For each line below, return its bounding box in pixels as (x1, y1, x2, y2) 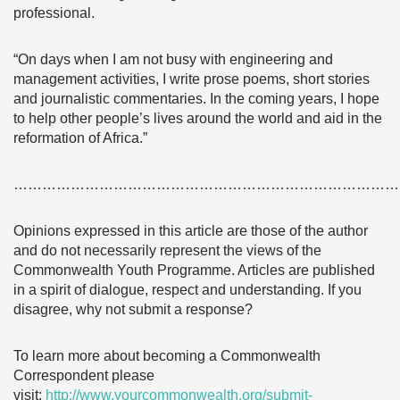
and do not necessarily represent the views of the (13, 243, 321, 258)
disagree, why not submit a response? (13, 302, 253, 317)
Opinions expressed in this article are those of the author (13, 223, 368, 238)
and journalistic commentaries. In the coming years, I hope (13, 91, 379, 106)
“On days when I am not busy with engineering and (13, 52, 333, 67)
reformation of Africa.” (13, 130, 147, 146)
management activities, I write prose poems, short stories (13, 71, 370, 87)
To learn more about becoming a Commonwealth (13, 348, 321, 363)
